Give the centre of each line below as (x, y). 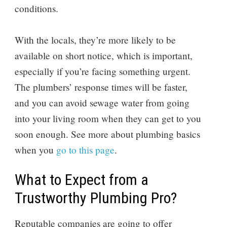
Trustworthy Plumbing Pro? (96, 198)
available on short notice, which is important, (103, 55)
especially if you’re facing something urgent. (102, 71)
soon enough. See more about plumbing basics (107, 134)
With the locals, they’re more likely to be (95, 40)
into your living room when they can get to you (108, 118)
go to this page (85, 149)
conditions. (36, 8)
